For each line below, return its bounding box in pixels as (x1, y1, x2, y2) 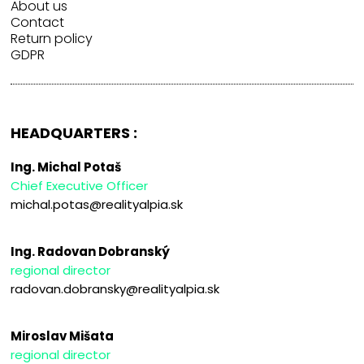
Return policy (11, 29, 93, 49)
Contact (11, 13, 65, 32)
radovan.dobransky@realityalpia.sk (11, 280, 220, 298)
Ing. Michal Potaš (11, 158, 122, 176)
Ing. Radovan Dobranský (11, 243, 171, 261)
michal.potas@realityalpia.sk (11, 196, 184, 214)
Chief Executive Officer (11, 177, 149, 195)
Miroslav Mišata (11, 327, 115, 345)
